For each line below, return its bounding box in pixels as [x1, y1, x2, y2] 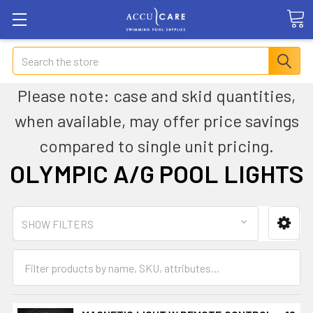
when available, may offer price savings [14, 110, 299, 131]
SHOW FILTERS [22, 218, 94, 231]
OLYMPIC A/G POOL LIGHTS [9, 159, 304, 188]
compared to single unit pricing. [39, 136, 274, 156]
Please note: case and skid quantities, [17, 85, 296, 105]
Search [13, 48, 45, 61]
